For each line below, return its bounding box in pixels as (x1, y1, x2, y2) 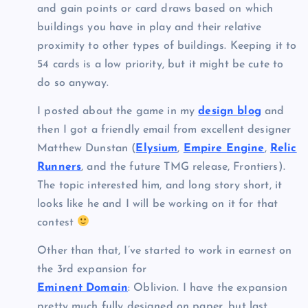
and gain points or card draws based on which (37, 3, 274, 14)
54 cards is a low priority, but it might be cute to (37, 58, 284, 70)
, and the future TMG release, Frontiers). (81, 161, 285, 173)
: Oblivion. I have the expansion (128, 282, 288, 294)
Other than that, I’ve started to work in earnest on (37, 245, 292, 256)
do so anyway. (37, 77, 109, 89)
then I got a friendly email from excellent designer (37, 124, 291, 135)
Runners (37, 161, 82, 173)
